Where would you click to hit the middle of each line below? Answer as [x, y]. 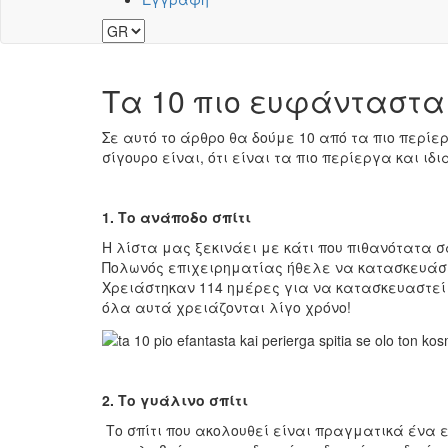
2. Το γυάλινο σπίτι [175, 399]
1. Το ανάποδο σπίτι [176, 217]
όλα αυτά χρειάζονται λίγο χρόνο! [226, 307]
